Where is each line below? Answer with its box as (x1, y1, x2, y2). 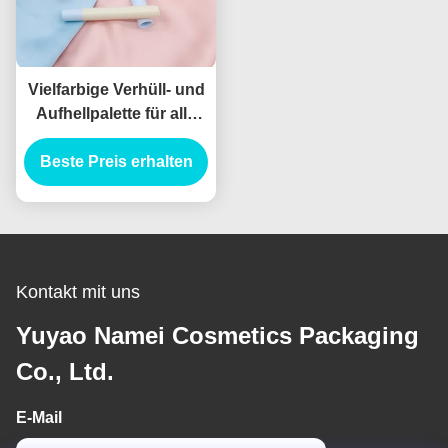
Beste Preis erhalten (39, 152, 193, 170)
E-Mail (16, 408, 62, 426)
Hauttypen (76, 128, 156, 146)
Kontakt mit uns (16, 281, 140, 302)
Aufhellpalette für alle (36, 104, 196, 122)
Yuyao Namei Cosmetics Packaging (16, 321, 419, 349)
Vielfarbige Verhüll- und (27, 80, 205, 98)
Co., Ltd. (16, 357, 114, 385)
